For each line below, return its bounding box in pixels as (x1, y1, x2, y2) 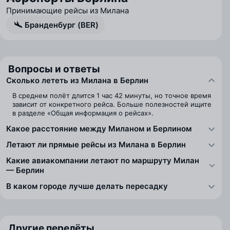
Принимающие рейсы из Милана (6, 6, 129, 15)
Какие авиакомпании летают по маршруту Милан (6, 156, 199, 165)
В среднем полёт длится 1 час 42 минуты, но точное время (12, 91, 211, 100)
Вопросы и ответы (8, 63, 100, 75)
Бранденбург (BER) (25, 20, 99, 30)
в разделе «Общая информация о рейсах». (12, 109, 154, 117)
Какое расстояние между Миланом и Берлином (6, 124, 191, 133)
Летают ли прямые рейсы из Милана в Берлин (6, 140, 186, 149)
